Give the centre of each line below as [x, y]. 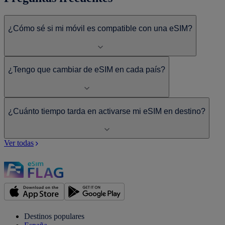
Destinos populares [54, 216]
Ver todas [19, 143]
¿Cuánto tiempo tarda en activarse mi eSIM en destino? [107, 111]
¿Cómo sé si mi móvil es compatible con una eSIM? [100, 29]
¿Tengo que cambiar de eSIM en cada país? [87, 70]
